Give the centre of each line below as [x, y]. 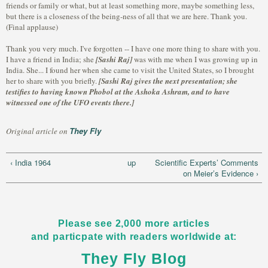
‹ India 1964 [30, 162]
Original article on [38, 131]
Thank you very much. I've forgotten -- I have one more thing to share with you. [133, 48]
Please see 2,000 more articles [134, 224]
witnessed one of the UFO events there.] [70, 102]
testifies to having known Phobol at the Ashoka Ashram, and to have [118, 92]
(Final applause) [32, 27]
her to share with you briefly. [52, 81]
